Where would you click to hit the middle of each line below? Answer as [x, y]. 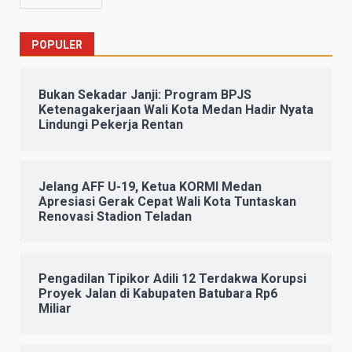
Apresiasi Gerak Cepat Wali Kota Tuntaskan [167, 202]
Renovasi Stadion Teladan [115, 217]
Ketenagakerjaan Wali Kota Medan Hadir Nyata [176, 110]
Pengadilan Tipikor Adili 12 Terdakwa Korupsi [172, 279]
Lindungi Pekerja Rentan [111, 125]
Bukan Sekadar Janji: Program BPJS [145, 95]
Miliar [57, 309]
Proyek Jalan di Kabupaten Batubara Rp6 [158, 294]
